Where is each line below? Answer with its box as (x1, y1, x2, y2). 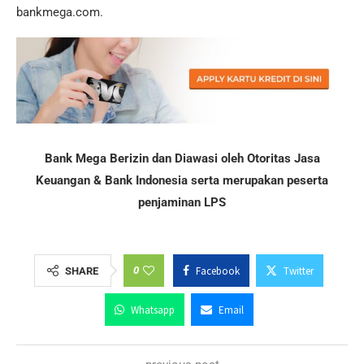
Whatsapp (130, 302, 175, 317)
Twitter (284, 263, 314, 278)
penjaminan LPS (138, 194, 226, 210)
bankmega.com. (16, 5, 103, 20)
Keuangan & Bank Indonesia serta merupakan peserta (36, 172, 328, 188)
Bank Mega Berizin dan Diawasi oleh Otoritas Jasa (44, 150, 320, 166)
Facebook (196, 263, 240, 278)
